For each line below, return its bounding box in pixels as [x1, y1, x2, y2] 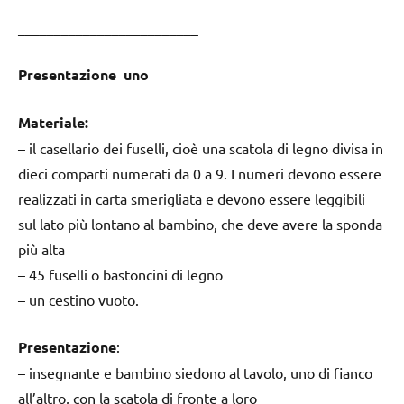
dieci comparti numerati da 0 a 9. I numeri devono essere [18, 164, 381, 183]
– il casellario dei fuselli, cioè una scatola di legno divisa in [18, 139, 383, 158]
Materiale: [18, 113, 88, 133]
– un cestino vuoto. [18, 290, 139, 309]
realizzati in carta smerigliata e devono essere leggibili [18, 189, 365, 208]
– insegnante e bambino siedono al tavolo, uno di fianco [18, 363, 372, 382]
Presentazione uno [18, 65, 149, 85]
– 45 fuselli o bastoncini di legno [18, 265, 223, 284]
